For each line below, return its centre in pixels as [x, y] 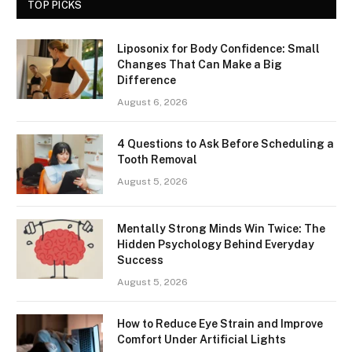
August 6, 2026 [152, 102]
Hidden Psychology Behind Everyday [216, 244]
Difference [147, 80]
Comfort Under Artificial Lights [202, 339]
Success [140, 260]
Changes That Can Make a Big [200, 64]
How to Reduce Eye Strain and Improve [220, 323]
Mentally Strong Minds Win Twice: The [221, 228]
